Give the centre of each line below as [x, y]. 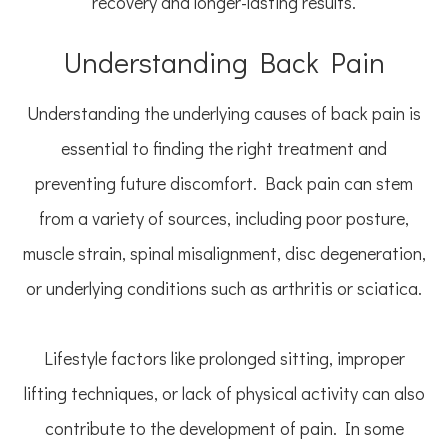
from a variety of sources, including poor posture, [224, 218]
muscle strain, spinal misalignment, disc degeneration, [224, 253]
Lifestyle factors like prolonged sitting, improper [224, 358]
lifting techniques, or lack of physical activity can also [224, 393]
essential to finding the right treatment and [224, 148]
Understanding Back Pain [224, 62]
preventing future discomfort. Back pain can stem [224, 183]
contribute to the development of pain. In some [224, 428]
